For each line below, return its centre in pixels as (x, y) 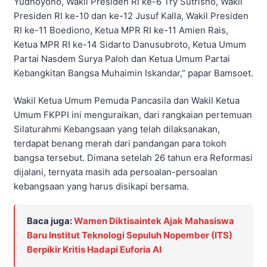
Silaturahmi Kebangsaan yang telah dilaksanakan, (117, 129)
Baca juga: (50, 221)
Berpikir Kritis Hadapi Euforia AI (94, 249)
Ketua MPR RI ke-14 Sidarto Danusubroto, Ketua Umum (130, 44)
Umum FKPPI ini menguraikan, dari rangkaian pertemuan (133, 115)
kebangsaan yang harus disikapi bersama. (101, 187)
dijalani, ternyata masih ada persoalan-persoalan (116, 172)
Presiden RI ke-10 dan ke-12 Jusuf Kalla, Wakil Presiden (131, 15)
